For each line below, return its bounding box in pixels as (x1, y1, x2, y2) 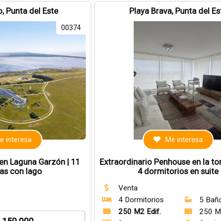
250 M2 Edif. (118, 207, 161, 216)
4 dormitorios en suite (138, 167, 219, 176)
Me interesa (165, 136, 203, 144)
